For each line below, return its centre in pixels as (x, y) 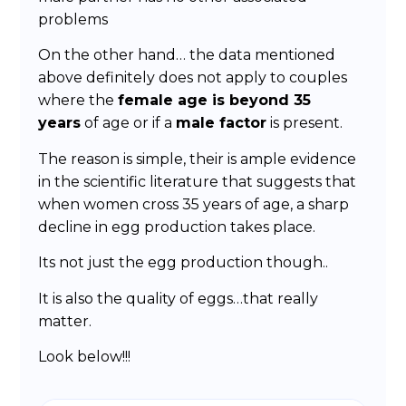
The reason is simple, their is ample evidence (198, 159)
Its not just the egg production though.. (184, 263)
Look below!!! (85, 357)
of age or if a (129, 123)
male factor (222, 123)
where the (78, 101)
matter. (65, 321)
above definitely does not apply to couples (193, 78)
